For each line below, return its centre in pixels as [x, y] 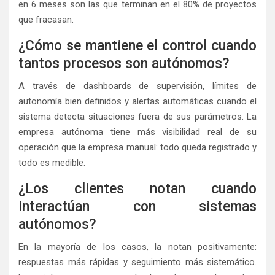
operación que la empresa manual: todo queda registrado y [137, 148]
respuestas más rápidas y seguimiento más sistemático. [137, 262]
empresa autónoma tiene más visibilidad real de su [137, 132]
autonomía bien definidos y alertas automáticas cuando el [137, 102]
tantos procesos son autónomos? [124, 64]
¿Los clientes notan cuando [137, 189]
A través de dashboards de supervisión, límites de [137, 86]
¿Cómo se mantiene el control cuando [137, 46]
